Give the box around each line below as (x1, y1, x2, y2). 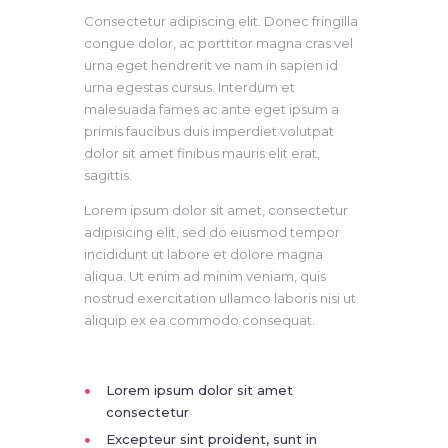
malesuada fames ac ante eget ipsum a (84, 101, 339, 118)
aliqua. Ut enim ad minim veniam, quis (84, 268, 326, 285)
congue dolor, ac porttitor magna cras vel (84, 35, 353, 52)
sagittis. (84, 167, 132, 184)
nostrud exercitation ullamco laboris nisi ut (84, 290, 356, 307)
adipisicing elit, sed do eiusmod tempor (84, 224, 340, 241)
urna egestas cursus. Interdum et (84, 79, 295, 96)
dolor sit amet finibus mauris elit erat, (84, 145, 320, 162)
